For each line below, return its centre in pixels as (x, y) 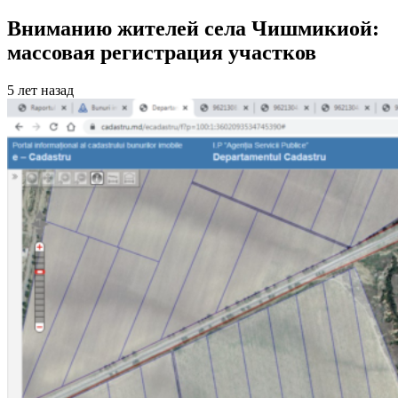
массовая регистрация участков (162, 53)
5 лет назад (40, 90)
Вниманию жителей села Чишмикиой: (193, 29)
